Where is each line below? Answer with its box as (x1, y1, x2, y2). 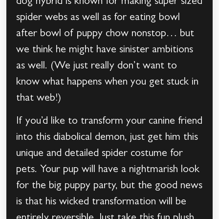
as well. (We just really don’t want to (16, 61, 177, 72)
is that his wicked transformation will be (16, 197, 187, 208)
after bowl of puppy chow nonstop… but (16, 28, 195, 40)
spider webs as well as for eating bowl (16, 12, 180, 23)
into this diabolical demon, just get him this (16, 132, 198, 144)
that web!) (16, 93, 62, 104)
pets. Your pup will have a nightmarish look (16, 165, 200, 176)
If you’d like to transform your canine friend (16, 116, 203, 128)
